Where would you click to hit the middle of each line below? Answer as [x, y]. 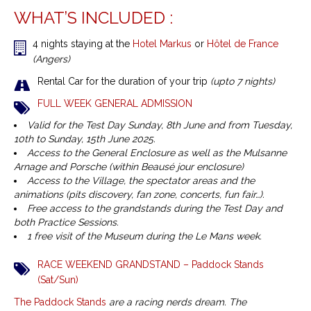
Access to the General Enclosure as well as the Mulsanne [157, 153]
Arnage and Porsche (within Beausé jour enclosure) [129, 167]
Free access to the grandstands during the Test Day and [155, 209]
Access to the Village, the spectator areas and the [141, 181]
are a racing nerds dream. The [178, 302]
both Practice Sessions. [66, 222]
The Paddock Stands [60, 302]
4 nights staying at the [83, 44]
